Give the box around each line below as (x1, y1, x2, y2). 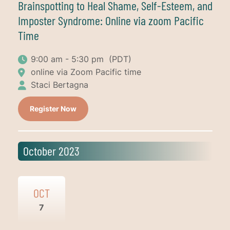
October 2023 (23, 143, 80, 158)
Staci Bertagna (30, 79, 88, 90)
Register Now (29, 104, 76, 113)
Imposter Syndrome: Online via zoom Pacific (17, 12, 204, 28)
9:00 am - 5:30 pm (30, 53, 106, 64)
